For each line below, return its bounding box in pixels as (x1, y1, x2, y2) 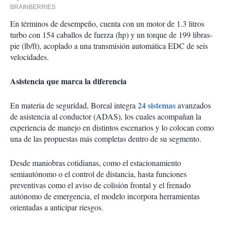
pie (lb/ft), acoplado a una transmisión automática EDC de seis (10, 40, 208, 51)
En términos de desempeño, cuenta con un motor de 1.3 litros (10, 18, 204, 29)
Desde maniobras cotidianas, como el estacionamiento (10, 157, 181, 168)
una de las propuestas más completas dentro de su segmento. (10, 133, 201, 144)
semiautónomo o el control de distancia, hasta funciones (10, 168, 187, 180)
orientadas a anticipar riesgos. (10, 202, 103, 213)
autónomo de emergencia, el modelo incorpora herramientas (10, 191, 200, 202)
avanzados (178, 100, 211, 111)
